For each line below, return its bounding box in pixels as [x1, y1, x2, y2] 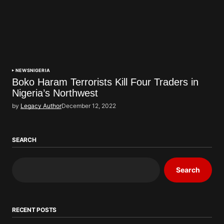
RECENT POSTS [12, 205, 57, 213]
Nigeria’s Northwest [12, 87, 98, 98]
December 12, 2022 [61, 101, 116, 109]
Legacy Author [20, 101, 61, 109]
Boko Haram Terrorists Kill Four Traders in [12, 76, 198, 87]
